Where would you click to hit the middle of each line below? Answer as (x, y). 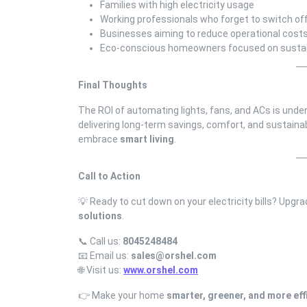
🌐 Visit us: (101, 270)
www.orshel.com (161, 270)
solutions (100, 216)
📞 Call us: (100, 241)
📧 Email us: (105, 255)
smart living (147, 139)
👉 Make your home (122, 295)
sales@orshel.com (174, 255)
